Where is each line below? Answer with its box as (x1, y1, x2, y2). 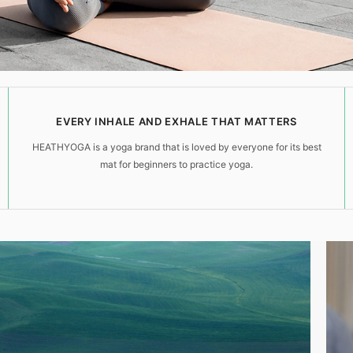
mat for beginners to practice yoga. (100, 158, 253, 170)
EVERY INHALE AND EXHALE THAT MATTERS (56, 115, 297, 128)
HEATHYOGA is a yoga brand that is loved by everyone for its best (32, 141, 321, 153)
